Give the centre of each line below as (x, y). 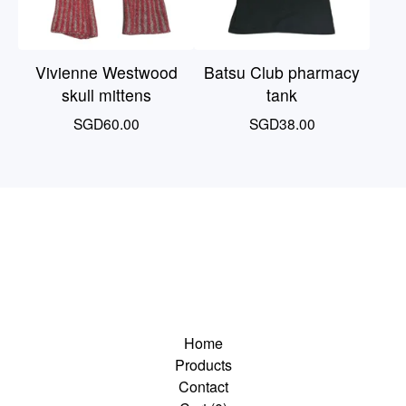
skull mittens (106, 95)
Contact (203, 387)
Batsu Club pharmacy (282, 72)
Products (203, 365)
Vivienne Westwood (106, 72)
